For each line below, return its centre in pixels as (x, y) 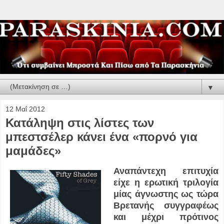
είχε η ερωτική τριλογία (166, 183)
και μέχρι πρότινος (166, 217)
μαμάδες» (33, 150)
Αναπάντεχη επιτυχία (166, 171)
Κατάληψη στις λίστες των (80, 122)
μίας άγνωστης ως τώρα (166, 194)
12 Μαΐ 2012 (25, 109)
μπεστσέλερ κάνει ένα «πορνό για (101, 136)
